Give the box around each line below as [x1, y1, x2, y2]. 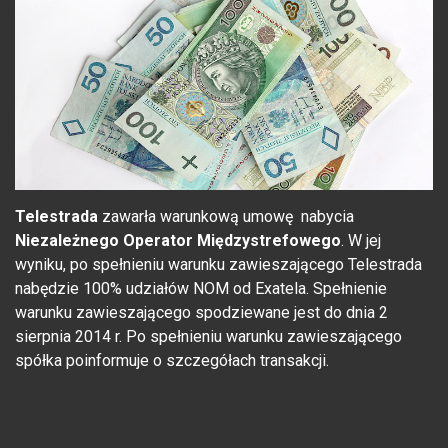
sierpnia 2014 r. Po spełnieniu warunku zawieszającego [15, 327, 402, 347]
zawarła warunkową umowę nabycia [98, 207, 354, 227]
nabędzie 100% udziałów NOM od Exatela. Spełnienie [15, 279, 387, 299]
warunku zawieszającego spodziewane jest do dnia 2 [15, 303, 388, 323]
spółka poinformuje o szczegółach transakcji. [15, 351, 329, 371]
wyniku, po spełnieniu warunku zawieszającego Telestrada [15, 255, 422, 275]
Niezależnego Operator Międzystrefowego [15, 231, 341, 251]
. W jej [341, 231, 381, 251]
